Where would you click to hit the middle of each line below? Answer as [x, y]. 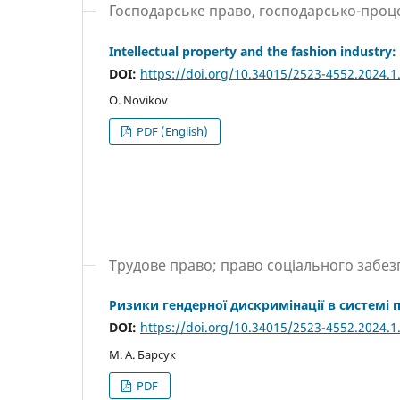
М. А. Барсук [142, 355]
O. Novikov [138, 100]
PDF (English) [171, 132]
